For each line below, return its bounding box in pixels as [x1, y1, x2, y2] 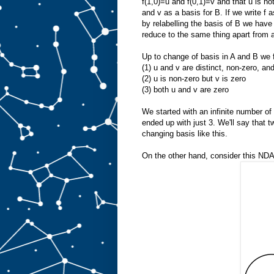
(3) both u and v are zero [142, 84, 229, 94]
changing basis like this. [142, 128, 228, 138]
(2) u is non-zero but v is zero [142, 73, 246, 83]
